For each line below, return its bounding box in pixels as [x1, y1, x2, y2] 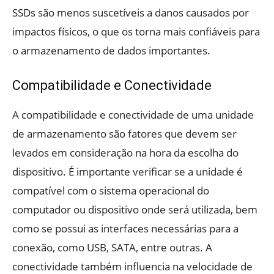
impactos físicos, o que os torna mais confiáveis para [12, 24, 260, 39]
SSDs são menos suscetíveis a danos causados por [12, 6, 249, 20]
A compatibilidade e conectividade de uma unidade [12, 108, 254, 122]
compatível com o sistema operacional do [12, 183, 209, 198]
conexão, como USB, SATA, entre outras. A [12, 240, 212, 255]
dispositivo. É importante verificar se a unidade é [12, 165, 243, 179]
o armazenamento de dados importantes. [12, 43, 210, 58]
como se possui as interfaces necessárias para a [12, 221, 239, 236]
